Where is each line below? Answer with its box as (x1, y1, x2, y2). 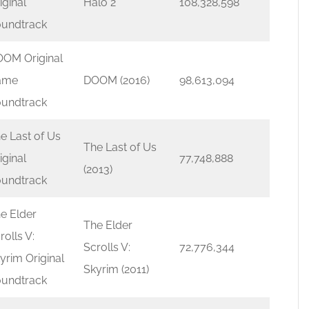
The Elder (83, 219, 132, 232)
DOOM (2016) (83, 74, 150, 87)
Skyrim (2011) (83, 263, 149, 276)
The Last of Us (83, 141, 157, 154)
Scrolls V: (83, 241, 130, 254)
